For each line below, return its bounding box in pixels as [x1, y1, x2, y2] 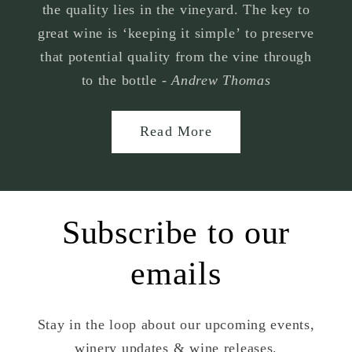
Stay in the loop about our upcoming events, [37, 316, 315, 332]
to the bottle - [81, 71, 172, 88]
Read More [140, 123, 212, 140]
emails [130, 255, 222, 291]
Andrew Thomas [171, 71, 271, 88]
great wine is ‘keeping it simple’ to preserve [37, 24, 315, 41]
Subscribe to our [61, 214, 291, 251]
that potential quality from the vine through [40, 48, 312, 64]
